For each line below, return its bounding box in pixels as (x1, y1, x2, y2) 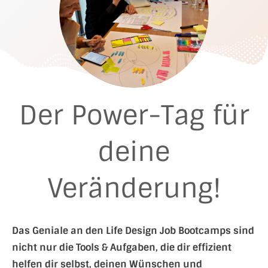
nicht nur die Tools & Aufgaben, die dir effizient (12, 241, 232, 254)
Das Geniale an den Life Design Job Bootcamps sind (12, 224, 254, 237)
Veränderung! (47, 171, 221, 206)
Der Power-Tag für (19, 98, 249, 133)
